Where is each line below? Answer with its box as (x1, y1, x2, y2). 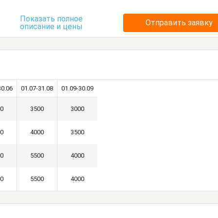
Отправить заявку (145, 18, 213, 28)
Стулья (107, 9, 130, 18)
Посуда (45, 9, 70, 18)
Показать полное (19, 14, 83, 24)
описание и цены (19, 22, 83, 32)
